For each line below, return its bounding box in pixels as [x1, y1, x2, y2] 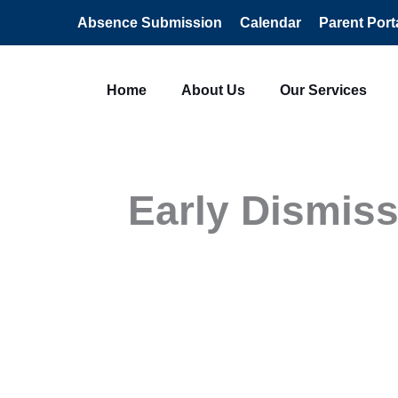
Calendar [240, 15, 301, 30]
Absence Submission [77, 15, 222, 30]
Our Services [279, 83, 367, 98]
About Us [180, 83, 245, 98]
